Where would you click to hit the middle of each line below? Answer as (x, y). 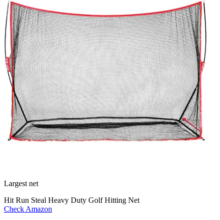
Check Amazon (28, 209)
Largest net (21, 183)
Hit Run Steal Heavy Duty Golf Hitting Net (72, 200)
